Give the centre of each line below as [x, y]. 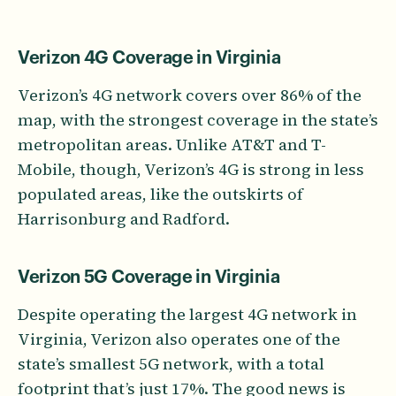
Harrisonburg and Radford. [124, 218]
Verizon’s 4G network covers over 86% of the [190, 95]
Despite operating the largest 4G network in [187, 314]
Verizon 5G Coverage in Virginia [149, 277]
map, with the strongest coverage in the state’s [198, 119]
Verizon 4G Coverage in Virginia [149, 58]
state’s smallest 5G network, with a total [171, 363]
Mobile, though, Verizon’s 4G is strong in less [191, 169]
